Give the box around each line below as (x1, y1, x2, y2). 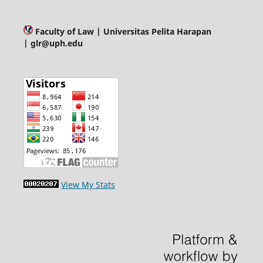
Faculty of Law (32, 25, 96, 37)
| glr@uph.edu (23, 37, 83, 49)
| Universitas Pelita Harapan (96, 25, 211, 37)
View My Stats (60, 178, 115, 190)
